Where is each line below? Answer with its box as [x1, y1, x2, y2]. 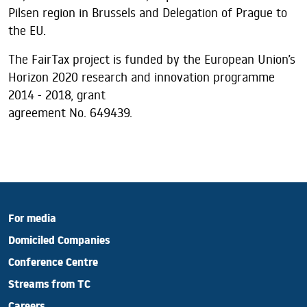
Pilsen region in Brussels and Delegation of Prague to [8, 4, 287, 21]
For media [8, 210, 56, 231]
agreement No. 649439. [8, 104, 132, 121]
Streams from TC [8, 276, 90, 297]
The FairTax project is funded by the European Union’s [8, 51, 295, 67]
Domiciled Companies [8, 232, 110, 253]
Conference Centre [8, 254, 98, 275]
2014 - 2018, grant [8, 86, 106, 103]
